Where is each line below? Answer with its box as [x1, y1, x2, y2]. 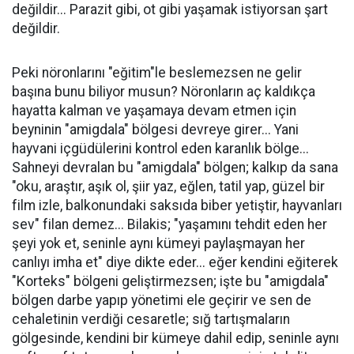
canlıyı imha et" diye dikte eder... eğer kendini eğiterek [12, 254, 338, 270]
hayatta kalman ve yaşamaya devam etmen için [12, 103, 296, 119]
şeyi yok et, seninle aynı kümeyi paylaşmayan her [12, 235, 305, 251]
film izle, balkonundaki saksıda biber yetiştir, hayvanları [12, 198, 342, 213]
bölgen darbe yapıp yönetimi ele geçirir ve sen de [12, 292, 311, 308]
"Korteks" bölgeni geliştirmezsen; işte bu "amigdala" [12, 273, 329, 289]
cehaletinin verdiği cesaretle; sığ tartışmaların [12, 311, 290, 327]
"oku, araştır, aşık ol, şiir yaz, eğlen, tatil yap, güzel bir [12, 179, 325, 194]
